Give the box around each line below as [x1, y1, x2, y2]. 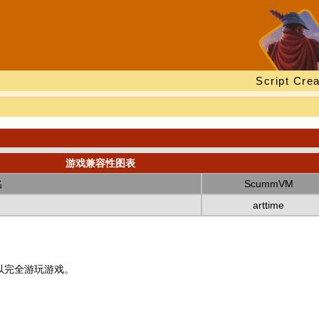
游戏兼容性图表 [65, 157, 135, 169]
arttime [253, 199, 284, 211]
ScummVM [244, 178, 293, 189]
